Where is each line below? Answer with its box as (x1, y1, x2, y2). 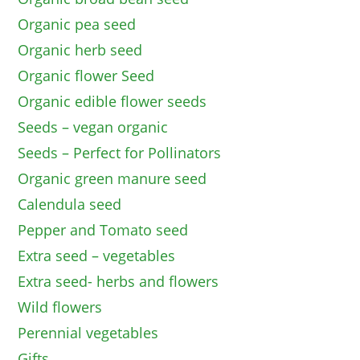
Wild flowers (18, 297, 103, 317)
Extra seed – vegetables (18, 246, 176, 266)
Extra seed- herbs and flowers (18, 272, 219, 292)
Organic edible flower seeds (18, 92, 207, 112)
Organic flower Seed (18, 66, 155, 86)
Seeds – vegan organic (18, 117, 169, 137)
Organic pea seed (18, 14, 137, 35)
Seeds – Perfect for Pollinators (18, 143, 222, 163)
